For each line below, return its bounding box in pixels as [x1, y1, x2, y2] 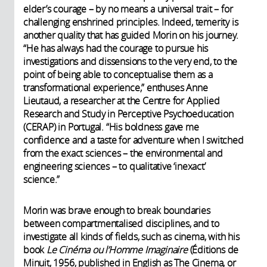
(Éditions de [187, 243, 239, 256]
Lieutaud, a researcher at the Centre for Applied [23, 94, 220, 107]
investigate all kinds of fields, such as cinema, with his [23, 229, 240, 243]
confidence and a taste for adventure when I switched [23, 133, 244, 147]
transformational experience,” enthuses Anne [23, 80, 208, 94]
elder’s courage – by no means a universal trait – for [23, 2, 233, 15]
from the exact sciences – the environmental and [23, 146, 223, 160]
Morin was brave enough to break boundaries [23, 203, 210, 217]
